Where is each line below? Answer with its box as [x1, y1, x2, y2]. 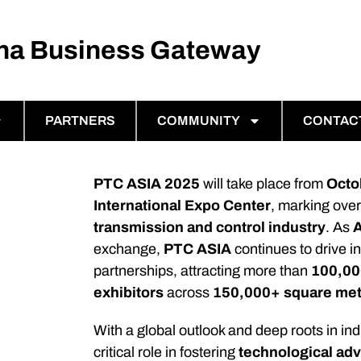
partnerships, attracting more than [93, 263, 312, 280]
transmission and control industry [93, 219, 326, 236]
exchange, [93, 241, 164, 258]
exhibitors [93, 284, 164, 301]
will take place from [200, 176, 327, 193]
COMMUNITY [157, 114, 240, 128]
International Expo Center [93, 197, 272, 214]
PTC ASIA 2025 [93, 176, 201, 193]
